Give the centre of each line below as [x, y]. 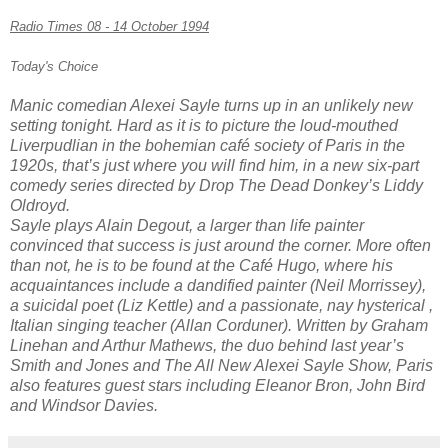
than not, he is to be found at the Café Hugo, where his [201, 265]
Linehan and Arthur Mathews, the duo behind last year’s [207, 345]
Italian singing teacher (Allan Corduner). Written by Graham [219, 325]
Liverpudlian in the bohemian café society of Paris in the [207, 145]
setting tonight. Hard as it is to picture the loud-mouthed [204, 125]
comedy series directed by [104, 185]
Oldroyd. [40, 205]
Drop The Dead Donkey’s [291, 185]
